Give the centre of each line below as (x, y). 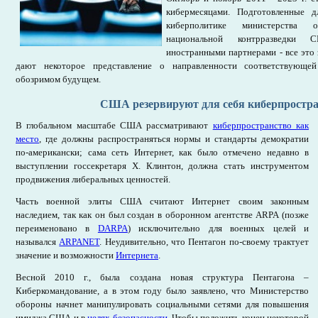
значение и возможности (66, 255)
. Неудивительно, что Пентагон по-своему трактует (204, 242)
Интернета (137, 255)
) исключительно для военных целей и (218, 228)
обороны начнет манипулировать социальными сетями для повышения (162, 304)
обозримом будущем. (58, 79)
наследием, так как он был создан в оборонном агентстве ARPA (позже (162, 215)
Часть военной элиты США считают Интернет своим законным (162, 201)
